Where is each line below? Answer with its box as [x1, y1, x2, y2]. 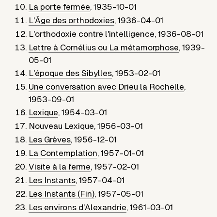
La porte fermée [29, 1, 91, 12]
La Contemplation [29, 148, 98, 158]
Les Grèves [29, 134, 71, 144]
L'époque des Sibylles [29, 68, 112, 78]
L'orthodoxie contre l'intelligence [29, 29, 155, 39]
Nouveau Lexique [29, 121, 94, 131]
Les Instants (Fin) [29, 188, 95, 199]
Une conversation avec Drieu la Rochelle [29, 81, 185, 92]
